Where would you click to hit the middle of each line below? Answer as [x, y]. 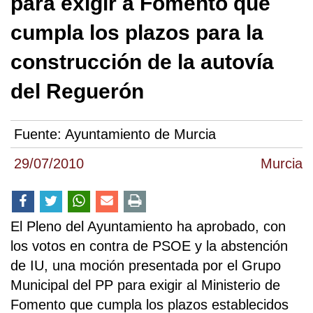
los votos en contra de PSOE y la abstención [149, 246]
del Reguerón [77, 91]
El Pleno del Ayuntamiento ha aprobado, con [148, 227]
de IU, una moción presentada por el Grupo [146, 266]
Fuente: [39, 134]
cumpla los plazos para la [137, 32]
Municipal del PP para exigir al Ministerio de [145, 285]
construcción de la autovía [142, 62]
